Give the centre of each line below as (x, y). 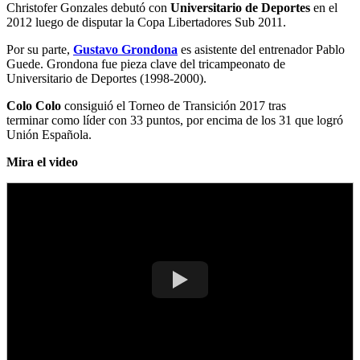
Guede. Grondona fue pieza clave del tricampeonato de (146, 63)
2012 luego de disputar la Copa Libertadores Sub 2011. (148, 22)
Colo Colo (34, 105)
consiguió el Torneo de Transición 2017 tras (174, 105)
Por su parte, (40, 49)
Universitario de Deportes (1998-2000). (108, 78)
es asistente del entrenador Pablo (261, 49)
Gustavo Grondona (125, 49)
